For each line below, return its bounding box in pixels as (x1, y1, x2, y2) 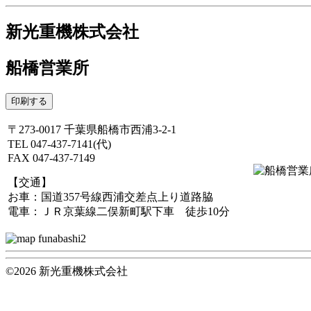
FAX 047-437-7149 (8, 151, 95, 164)
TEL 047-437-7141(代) (8, 137, 111, 150)
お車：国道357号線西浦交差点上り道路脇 (8, 190, 213, 203)
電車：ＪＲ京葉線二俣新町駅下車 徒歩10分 (8, 205, 230, 217)
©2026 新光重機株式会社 (6, 264, 128, 277)
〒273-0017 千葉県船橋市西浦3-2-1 (8, 123, 176, 135)
